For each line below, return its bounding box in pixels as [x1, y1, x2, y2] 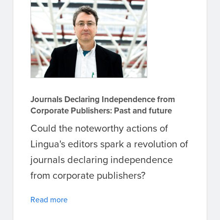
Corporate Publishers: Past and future [30, 105, 172, 117]
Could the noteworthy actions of [30, 121, 168, 136]
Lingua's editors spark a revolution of [30, 137, 188, 151]
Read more [30, 194, 68, 205]
